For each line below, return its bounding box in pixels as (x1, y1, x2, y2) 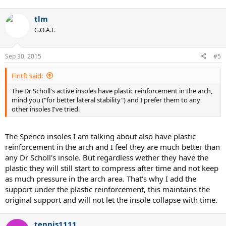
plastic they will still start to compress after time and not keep (5, 163, 218, 173)
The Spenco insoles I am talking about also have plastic (5, 131, 196, 141)
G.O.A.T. (34, 26, 55, 34)
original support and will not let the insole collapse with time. (5, 195, 217, 205)
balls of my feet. (12, 2, 59, 11)
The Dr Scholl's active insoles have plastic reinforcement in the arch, (12, 86, 212, 95)
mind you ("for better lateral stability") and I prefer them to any (12, 95, 200, 104)
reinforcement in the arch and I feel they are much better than (5, 142, 220, 152)
